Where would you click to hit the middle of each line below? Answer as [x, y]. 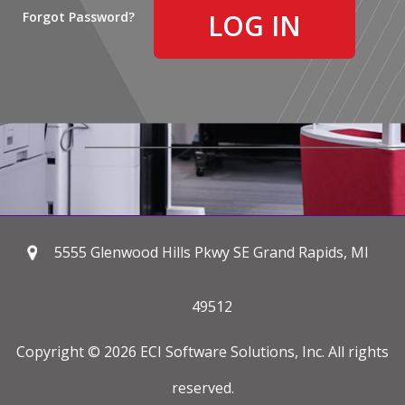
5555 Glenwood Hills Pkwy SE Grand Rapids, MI [212, 253]
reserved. [202, 388]
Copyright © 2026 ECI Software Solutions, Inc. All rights [202, 352]
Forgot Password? [79, 17]
